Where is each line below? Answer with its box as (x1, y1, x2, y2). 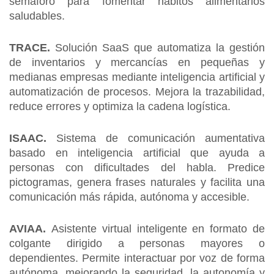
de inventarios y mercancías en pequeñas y (9, 56, 265, 68)
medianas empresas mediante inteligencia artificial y (9, 71, 265, 83)
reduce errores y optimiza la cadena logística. (9, 100, 234, 113)
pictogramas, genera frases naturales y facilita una (9, 176, 265, 188)
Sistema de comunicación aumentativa (56, 132, 265, 144)
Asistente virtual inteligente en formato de (51, 223, 265, 235)
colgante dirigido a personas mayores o (9, 237, 265, 250)
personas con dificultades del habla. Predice (9, 161, 265, 174)
